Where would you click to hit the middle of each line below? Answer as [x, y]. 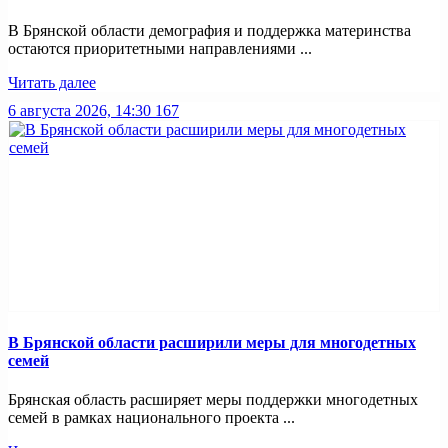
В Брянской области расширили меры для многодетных [212, 342]
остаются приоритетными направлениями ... [160, 49]
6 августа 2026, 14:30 [79, 111]
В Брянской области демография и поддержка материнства [209, 31]
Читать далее [52, 83]
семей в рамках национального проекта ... [151, 417]
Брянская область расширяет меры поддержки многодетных [213, 399]
